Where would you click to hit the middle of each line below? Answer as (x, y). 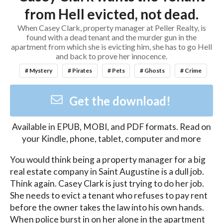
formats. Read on (177, 127)
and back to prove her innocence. (111, 56)
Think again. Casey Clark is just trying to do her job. (107, 183)
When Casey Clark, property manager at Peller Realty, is (111, 28)
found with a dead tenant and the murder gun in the (111, 37)
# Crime (191, 70)
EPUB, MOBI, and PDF (100, 127)
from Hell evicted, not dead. (111, 14)
